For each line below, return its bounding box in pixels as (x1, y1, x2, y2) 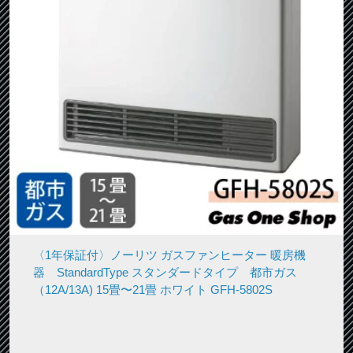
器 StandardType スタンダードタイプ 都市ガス (32, 265, 297, 279)
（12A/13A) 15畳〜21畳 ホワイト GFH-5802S (32, 282, 273, 296)
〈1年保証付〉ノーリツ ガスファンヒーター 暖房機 (32, 247, 306, 262)
